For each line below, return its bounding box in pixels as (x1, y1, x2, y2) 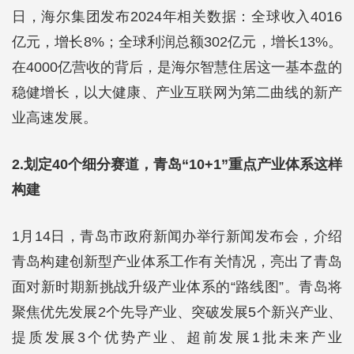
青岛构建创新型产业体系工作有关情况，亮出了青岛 (12, 254, 342, 269)
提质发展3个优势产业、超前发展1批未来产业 (12, 330, 342, 345)
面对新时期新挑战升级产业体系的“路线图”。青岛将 (12, 279, 342, 295)
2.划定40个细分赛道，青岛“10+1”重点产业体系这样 (12, 156, 342, 172)
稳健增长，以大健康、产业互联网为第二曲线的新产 (12, 85, 342, 100)
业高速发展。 (12, 110, 97, 126)
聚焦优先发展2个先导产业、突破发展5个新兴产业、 (12, 304, 342, 320)
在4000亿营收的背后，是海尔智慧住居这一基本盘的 (12, 59, 342, 75)
